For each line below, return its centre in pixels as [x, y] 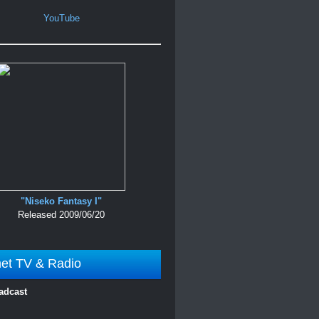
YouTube [61, 18]
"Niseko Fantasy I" [61, 201]
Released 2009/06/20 [61, 215]
